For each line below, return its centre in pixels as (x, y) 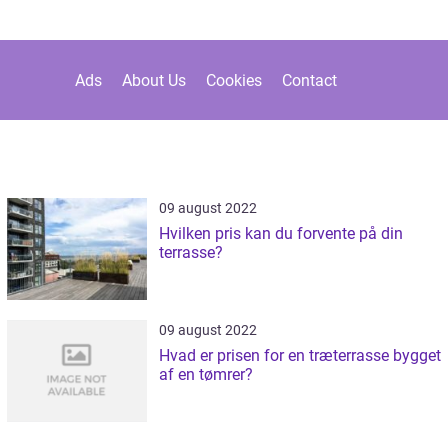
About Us (154, 80)
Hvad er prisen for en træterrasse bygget (299, 355)
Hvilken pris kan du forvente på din (280, 233)
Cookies (234, 80)
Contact (309, 80)
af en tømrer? (205, 374)
